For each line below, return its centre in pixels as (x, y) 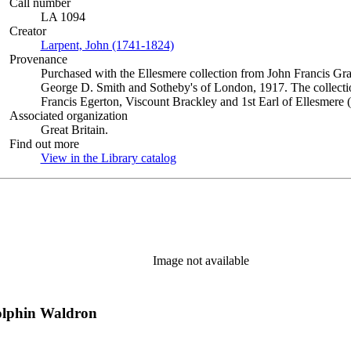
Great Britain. (74, 130)
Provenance (38, 59)
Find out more (44, 144)
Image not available (201, 260)
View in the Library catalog (108, 158)
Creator (27, 31)
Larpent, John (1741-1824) (107, 45)
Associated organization (68, 116)
